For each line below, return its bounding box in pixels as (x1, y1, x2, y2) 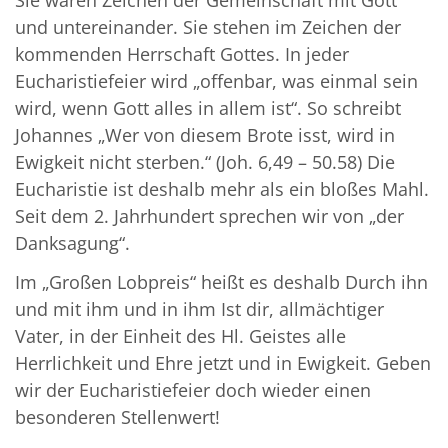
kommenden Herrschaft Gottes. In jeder (15, 41, 349, 66)
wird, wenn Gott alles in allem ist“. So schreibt (15, 95, 401, 120)
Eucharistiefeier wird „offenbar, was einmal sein (15, 68, 418, 93)
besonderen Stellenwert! (15, 404, 220, 429)
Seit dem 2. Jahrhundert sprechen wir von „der (15, 203, 404, 228)
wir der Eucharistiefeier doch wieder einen (15, 377, 371, 402)
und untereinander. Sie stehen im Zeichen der (15, 14, 401, 39)
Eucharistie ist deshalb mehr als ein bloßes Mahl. (15, 176, 429, 201)
